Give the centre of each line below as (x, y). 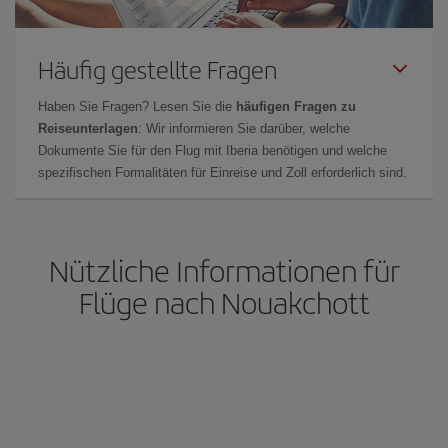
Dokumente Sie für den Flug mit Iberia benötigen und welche (212, 150)
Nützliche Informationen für (224, 270)
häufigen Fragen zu (296, 106)
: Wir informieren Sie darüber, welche (244, 128)
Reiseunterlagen (88, 128)
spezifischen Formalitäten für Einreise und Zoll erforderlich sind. (222, 172)
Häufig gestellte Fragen (157, 69)
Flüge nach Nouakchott (224, 302)
